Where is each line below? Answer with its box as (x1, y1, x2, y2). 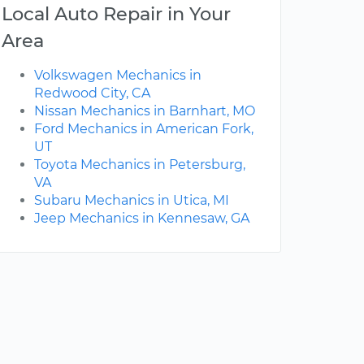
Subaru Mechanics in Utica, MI (34, 193, 229, 209)
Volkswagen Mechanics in (34, 67, 201, 84)
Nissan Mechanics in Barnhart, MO (34, 103, 255, 119)
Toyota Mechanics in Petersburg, (34, 157, 245, 173)
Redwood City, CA (34, 85, 150, 102)
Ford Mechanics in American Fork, (34, 121, 253, 137)
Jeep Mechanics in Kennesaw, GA (34, 210, 249, 227)
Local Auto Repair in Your (2, 2, 231, 26)
